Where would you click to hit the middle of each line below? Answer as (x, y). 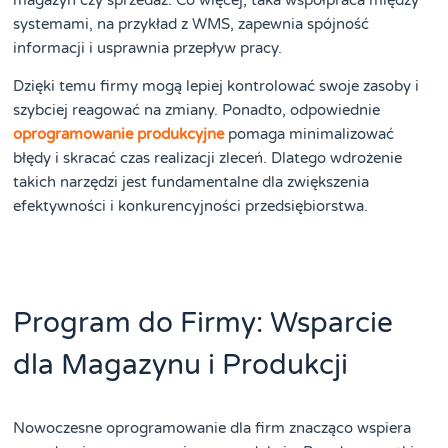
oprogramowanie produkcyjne (119, 134)
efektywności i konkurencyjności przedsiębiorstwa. (191, 206)
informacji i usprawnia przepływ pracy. (148, 47)
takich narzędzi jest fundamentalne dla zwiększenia (191, 182)
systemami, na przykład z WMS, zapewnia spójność (191, 23)
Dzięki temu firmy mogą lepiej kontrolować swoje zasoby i (216, 86)
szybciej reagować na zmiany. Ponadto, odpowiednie (197, 110)
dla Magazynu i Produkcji (181, 365)
